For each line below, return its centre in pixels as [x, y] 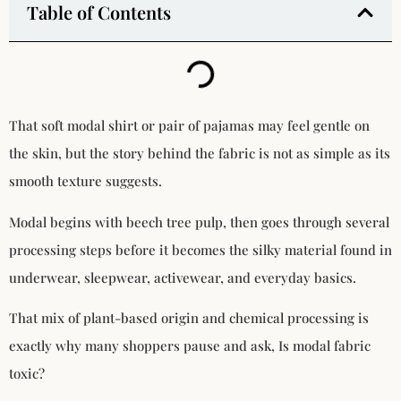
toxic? [27, 374]
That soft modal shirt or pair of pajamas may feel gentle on [189, 126]
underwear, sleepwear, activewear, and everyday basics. [183, 277]
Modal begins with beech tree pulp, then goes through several [199, 222]
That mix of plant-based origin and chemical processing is [189, 318]
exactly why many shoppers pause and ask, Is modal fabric [190, 346]
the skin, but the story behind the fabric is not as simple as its [200, 154]
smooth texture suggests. [85, 181]
